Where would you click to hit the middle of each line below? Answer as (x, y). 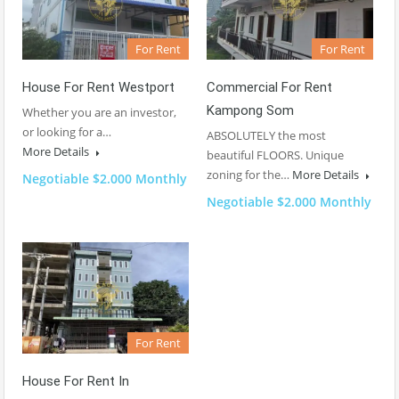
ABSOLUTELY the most (266, 136)
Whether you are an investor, (99, 113)
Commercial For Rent (269, 88)
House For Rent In (76, 382)
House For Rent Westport (98, 88)
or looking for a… (67, 132)
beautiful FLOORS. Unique (275, 155)
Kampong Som (250, 111)
